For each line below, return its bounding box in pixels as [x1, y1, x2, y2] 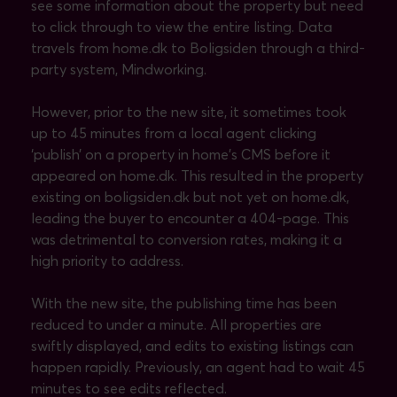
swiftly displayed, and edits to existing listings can [31, 339, 354, 354]
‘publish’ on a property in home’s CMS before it [31, 147, 331, 162]
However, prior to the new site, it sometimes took [31, 105, 346, 120]
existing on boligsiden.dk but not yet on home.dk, [31, 190, 349, 205]
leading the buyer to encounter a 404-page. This [31, 211, 349, 226]
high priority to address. [31, 253, 183, 269]
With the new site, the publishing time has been [31, 296, 337, 311]
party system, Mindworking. [31, 62, 206, 77]
